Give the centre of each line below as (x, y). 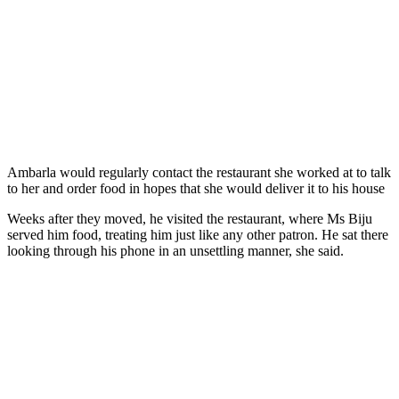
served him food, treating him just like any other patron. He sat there (198, 234)
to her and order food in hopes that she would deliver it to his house (196, 188)
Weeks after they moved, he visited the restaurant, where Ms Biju (190, 218)
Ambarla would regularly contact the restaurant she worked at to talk (199, 172)
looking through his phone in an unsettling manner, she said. (175, 250)
